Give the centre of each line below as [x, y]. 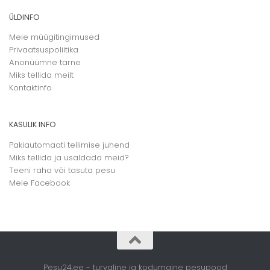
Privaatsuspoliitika [44, 50]
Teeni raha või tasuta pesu [62, 170]
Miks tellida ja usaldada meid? [69, 157]
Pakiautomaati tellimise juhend [69, 145]
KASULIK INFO [33, 125]
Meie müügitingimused [54, 37]
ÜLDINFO [24, 17]
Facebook [50, 183]
